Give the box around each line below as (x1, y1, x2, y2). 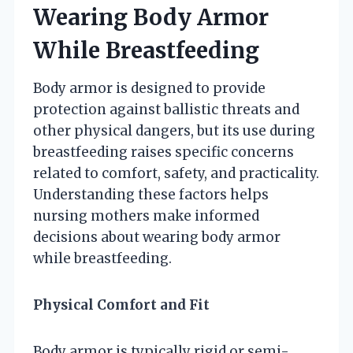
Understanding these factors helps (33, 185, 269, 203)
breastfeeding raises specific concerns (33, 143, 294, 161)
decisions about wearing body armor (33, 228, 281, 246)
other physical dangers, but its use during (33, 121, 315, 139)
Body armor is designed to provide (33, 79, 266, 97)
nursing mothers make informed (33, 206, 259, 225)
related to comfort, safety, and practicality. (33, 164, 319, 182)
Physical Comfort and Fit (33, 295, 210, 314)
